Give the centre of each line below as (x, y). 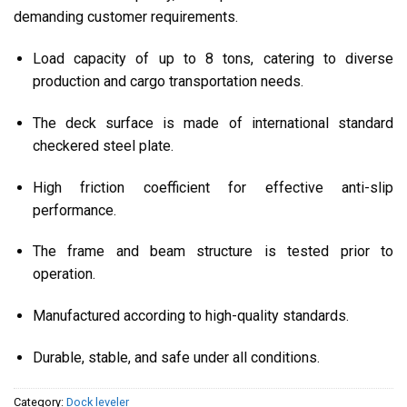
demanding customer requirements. (126, 17)
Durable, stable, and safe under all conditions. (176, 357)
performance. (74, 210)
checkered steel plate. (103, 145)
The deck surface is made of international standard (213, 123)
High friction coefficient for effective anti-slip (213, 187)
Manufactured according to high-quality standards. (190, 316)
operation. (64, 274)
